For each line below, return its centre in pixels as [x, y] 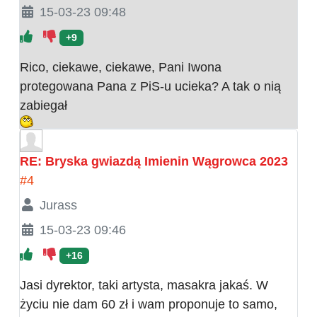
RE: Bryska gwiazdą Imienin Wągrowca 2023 [154, 161]
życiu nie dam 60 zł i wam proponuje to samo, [149, 304]
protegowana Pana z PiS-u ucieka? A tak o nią [150, 86]
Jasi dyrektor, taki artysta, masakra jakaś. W [144, 285]
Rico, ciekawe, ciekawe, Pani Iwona [121, 67]
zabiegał [44, 105]
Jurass [58, 205]
